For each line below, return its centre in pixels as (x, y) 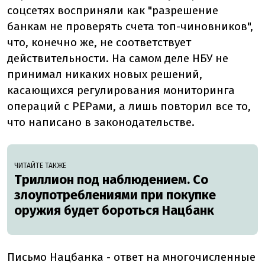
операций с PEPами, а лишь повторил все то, (129, 106)
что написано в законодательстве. (101, 122)
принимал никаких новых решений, (105, 75)
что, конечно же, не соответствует (99, 43)
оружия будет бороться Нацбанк (114, 211)
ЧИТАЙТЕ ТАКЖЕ (40, 166)
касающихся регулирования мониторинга (121, 91)
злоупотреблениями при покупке (115, 195)
